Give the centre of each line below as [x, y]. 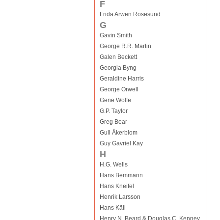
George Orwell [119, 89]
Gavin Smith [116, 35]
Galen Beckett [118, 57]
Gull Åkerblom [118, 133]
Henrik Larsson [120, 197]
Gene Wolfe [115, 100]
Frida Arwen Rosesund [130, 14]
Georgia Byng [118, 68]
